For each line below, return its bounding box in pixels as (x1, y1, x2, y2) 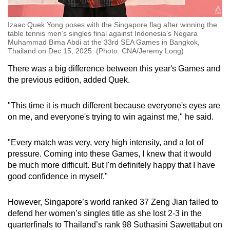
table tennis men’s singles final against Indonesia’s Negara (8, 29, 198, 37)
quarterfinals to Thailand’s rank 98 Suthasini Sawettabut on (8, 220, 222, 229)
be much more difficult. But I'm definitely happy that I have (8, 160, 215, 169)
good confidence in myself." (8, 171, 108, 181)
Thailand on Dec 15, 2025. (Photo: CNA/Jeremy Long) (8, 46, 184, 55)
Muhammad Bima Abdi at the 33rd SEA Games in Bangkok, (8, 37, 200, 46)
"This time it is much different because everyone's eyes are (8, 101, 220, 110)
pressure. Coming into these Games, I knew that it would (8, 149, 212, 158)
